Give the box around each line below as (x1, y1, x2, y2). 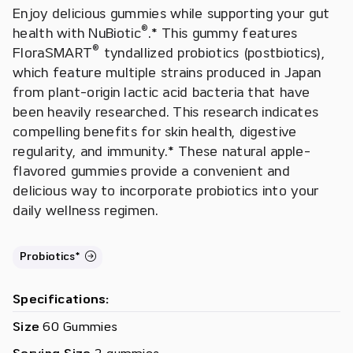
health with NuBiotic (13, 24, 142, 41)
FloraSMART (13, 44, 93, 61)
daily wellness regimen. (13, 202, 158, 218)
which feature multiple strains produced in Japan (13, 64, 321, 80)
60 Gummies (39, 319, 118, 334)
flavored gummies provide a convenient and (13, 162, 291, 179)
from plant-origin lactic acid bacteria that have (13, 84, 310, 100)
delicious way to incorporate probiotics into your (13, 182, 319, 199)
